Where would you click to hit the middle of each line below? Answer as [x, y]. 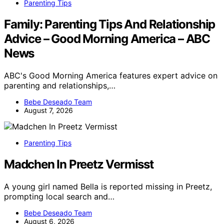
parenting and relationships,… [60, 85]
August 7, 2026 [48, 110]
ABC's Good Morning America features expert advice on [111, 75]
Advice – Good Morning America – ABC [107, 38]
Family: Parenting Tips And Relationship [110, 24]
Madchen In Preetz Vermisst [79, 164]
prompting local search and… [59, 196]
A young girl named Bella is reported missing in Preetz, [108, 186]
